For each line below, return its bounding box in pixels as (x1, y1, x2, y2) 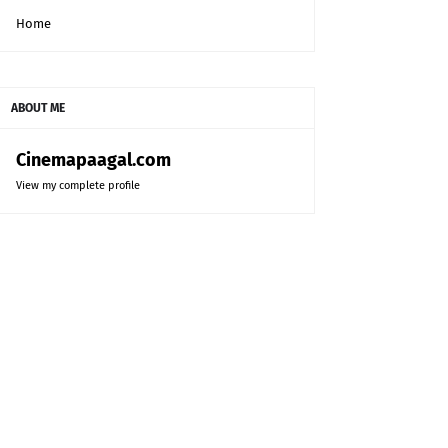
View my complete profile (16, 179, 140, 193)
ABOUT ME (11, 101, 65, 116)
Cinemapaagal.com (16, 149, 171, 172)
